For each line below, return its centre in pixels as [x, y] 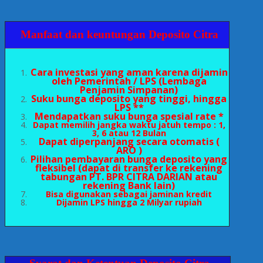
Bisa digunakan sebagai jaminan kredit [129, 194]
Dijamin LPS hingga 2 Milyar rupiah [129, 202]
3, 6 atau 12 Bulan [129, 133]
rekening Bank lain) [129, 186]
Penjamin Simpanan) [129, 90]
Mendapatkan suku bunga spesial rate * [129, 116]
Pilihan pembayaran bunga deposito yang [129, 159]
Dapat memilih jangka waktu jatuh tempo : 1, [129, 125]
